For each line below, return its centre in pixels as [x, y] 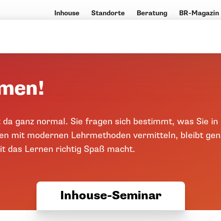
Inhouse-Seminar [110, 196]
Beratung [152, 13]
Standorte [108, 13]
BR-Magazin [199, 13]
